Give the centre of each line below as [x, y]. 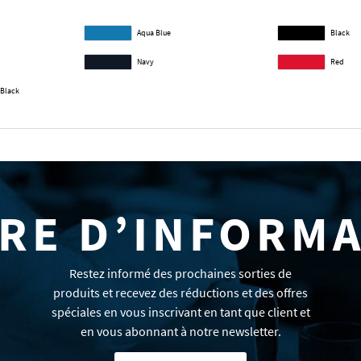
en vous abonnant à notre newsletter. [180, 331]
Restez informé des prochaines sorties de [180, 273]
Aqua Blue [154, 33]
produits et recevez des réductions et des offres [180, 293]
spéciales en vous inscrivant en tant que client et [180, 312]
